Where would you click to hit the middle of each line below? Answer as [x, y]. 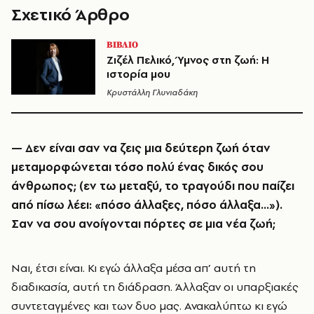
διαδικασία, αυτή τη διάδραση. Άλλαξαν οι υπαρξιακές [155, 287]
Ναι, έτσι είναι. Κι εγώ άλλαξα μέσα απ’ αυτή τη [134, 268]
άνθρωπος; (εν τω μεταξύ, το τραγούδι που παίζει [153, 186]
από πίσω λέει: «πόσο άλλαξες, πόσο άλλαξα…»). [147, 205]
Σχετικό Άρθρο [70, 14]
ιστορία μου [138, 74]
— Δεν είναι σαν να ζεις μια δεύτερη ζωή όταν [141, 148]
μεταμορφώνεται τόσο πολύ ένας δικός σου [137, 167]
